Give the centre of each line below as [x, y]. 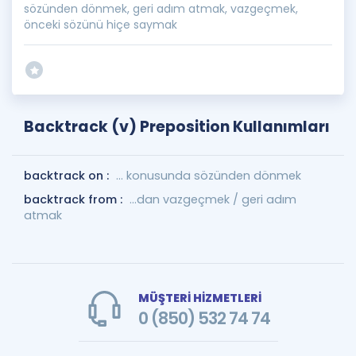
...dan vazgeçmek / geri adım [213, 199]
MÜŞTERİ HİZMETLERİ [199, 298]
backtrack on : [68, 176]
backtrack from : [75, 199]
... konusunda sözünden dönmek [209, 176]
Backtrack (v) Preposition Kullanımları [177, 127]
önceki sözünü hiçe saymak [101, 25]
